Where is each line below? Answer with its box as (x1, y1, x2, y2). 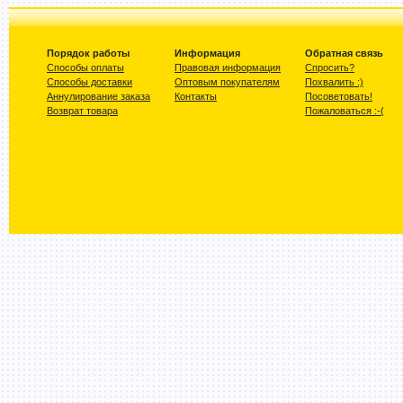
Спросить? (305, 62, 354, 73)
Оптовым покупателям (175, 76, 280, 87)
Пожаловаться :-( (305, 105, 384, 116)
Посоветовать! (305, 91, 372, 102)
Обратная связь (305, 48, 383, 58)
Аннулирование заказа (47, 91, 150, 102)
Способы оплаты (47, 62, 124, 73)
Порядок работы (47, 48, 130, 58)
